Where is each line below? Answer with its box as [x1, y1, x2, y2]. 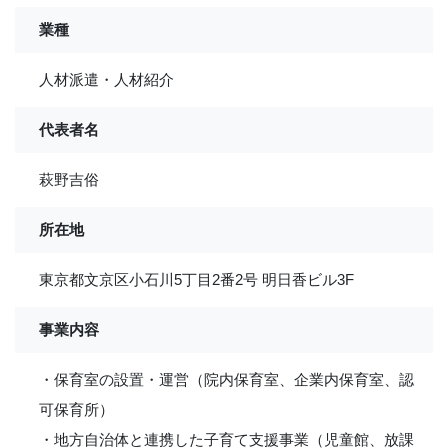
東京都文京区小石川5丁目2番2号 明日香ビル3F [39, 271, 354, 288]
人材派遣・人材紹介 [39, 71, 174, 88]
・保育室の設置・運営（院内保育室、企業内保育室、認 [39, 371, 414, 388]
